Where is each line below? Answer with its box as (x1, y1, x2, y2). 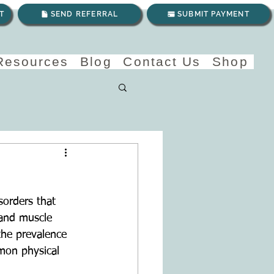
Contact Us (123, 54, 201, 68)
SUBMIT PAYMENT (177, 9, 250, 18)
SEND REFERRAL (50, 9, 119, 18)
